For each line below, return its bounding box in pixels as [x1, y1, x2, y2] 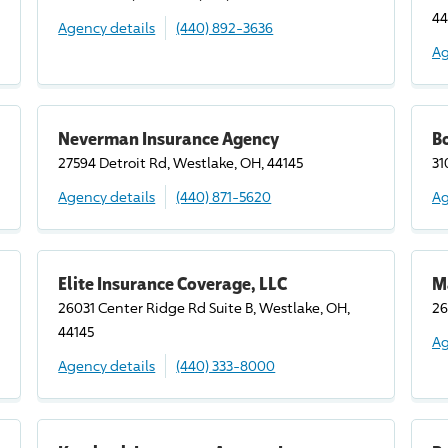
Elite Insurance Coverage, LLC [58, 272, 288, 294]
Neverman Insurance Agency [58, 127, 280, 149]
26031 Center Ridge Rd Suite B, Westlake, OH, [58, 299, 351, 316]
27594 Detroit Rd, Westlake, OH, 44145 [58, 154, 304, 171]
